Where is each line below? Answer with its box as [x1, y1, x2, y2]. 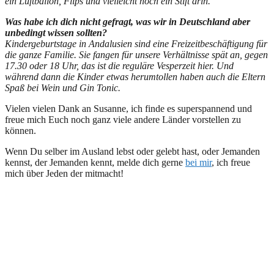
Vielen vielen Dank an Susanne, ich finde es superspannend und [5, 103, 252, 114]
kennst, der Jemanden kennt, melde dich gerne [5, 157, 185, 168]
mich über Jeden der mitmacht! [5, 168, 124, 179]
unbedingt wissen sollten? [5, 27, 107, 38]
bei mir [185, 157, 212, 168]
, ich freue [212, 157, 250, 168]
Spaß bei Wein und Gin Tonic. [5, 82, 120, 93]
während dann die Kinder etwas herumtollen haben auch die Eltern [5, 71, 265, 82]
